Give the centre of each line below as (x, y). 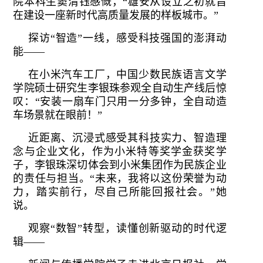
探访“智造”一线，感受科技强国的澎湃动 (127, 38)
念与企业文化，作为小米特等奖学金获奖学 (120, 151)
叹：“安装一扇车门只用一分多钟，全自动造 (120, 101)
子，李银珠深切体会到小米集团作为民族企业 (120, 165)
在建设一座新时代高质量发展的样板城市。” (116, 15)
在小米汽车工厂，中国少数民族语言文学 (127, 74)
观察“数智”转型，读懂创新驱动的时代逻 (127, 228)
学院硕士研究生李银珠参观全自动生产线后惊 (120, 88)
